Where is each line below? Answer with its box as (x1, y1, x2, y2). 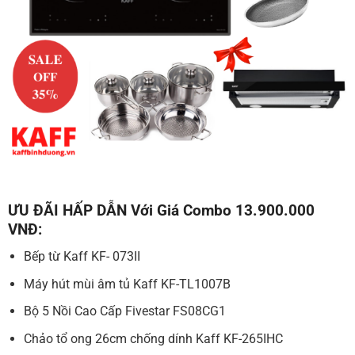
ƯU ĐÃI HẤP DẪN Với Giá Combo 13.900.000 (7, 200, 315, 219)
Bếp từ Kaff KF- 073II (24, 249, 141, 265)
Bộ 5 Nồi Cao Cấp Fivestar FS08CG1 (24, 303, 227, 319)
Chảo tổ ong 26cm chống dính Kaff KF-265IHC (24, 331, 284, 347)
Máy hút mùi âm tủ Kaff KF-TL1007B (24, 276, 231, 292)
